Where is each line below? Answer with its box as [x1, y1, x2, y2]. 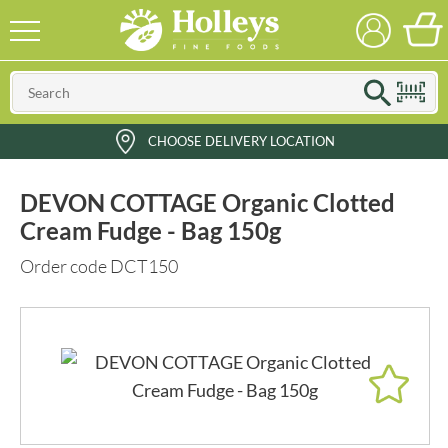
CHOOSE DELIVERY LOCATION [148, 133, 335, 149]
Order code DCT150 [20, 255, 178, 277]
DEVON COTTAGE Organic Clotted [20, 188, 395, 217]
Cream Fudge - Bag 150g [20, 216, 281, 245]
